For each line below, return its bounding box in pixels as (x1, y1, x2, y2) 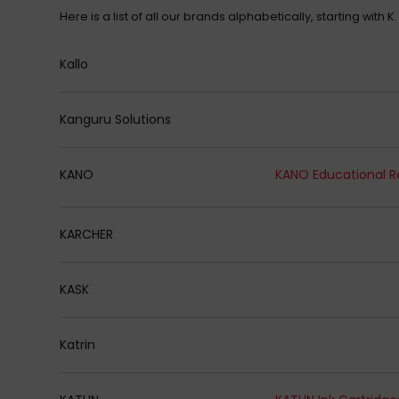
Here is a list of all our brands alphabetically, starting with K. (60, 9, 397, 25)
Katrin (60, 335, 96, 354)
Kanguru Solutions (60, 110, 172, 128)
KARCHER (60, 224, 114, 243)
